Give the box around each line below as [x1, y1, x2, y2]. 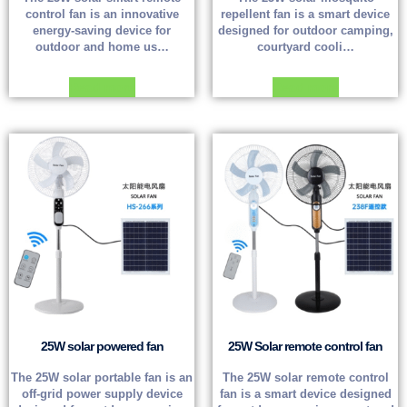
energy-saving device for [33, 24, 171, 37]
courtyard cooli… [256, 40, 354, 54]
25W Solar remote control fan [228, 338, 382, 353]
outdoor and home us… [35, 40, 169, 54]
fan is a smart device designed [219, 387, 392, 401]
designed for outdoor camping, [217, 24, 393, 37]
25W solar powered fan [40, 338, 164, 353]
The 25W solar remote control [222, 371, 389, 384]
